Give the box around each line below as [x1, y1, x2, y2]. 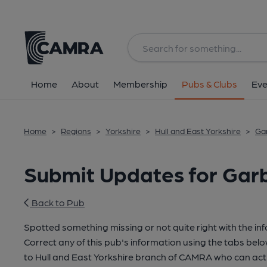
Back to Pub [30, 197, 85, 208]
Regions [61, 126, 91, 135]
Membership [113, 78, 167, 89]
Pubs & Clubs [182, 78, 237, 89]
